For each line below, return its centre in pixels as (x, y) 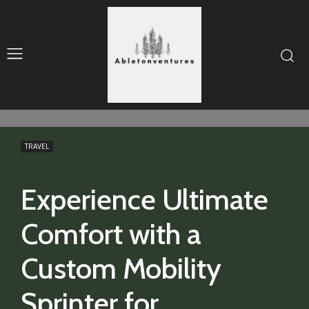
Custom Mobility (121, 269)
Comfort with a (111, 234)
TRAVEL (37, 147)
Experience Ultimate (144, 200)
